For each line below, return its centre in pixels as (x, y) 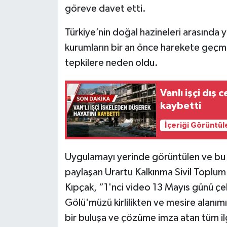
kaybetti (181, 106)
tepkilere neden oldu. (111, 63)
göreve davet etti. (105, 9)
